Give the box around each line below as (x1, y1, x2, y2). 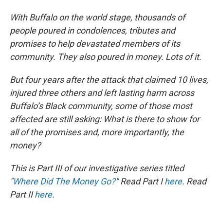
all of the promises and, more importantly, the (10, 127, 184, 137)
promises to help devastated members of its (10, 38, 180, 49)
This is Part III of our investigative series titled (10, 163, 184, 173)
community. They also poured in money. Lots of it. (10, 51, 201, 62)
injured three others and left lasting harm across (10, 87, 194, 98)
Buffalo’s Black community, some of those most (10, 100, 192, 111)
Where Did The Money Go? (13, 176, 115, 186)
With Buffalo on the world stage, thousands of (10, 12, 185, 22)
